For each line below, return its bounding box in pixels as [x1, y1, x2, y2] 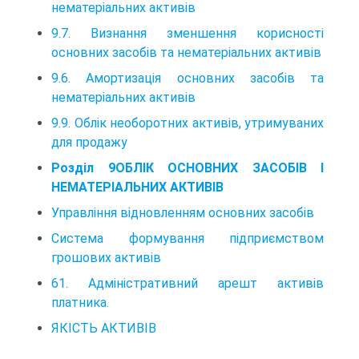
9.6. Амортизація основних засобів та [51, 70, 324, 86]
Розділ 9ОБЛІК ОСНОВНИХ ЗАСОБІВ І [51, 159, 324, 175]
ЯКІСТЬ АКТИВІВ [51, 320, 156, 336]
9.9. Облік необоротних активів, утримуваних [51, 115, 324, 131]
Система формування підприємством [51, 230, 324, 246]
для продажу [51, 134, 127, 150]
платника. [51, 294, 109, 310]
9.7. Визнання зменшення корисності [51, 25, 324, 41]
